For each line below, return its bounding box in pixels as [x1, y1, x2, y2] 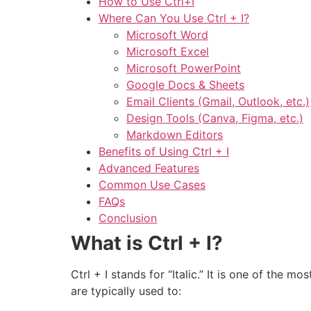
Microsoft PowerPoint [126, 61, 241, 76]
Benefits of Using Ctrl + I [99, 144, 229, 159]
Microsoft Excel [126, 44, 209, 59]
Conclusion [99, 211, 157, 226]
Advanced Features [99, 161, 199, 176]
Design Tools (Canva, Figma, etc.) [126, 111, 303, 126]
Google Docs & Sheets [126, 78, 244, 92]
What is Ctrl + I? [71, 231, 223, 255]
